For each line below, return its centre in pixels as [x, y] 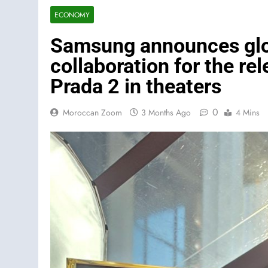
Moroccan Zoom [92, 113]
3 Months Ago [166, 113]
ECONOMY [72, 15]
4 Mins [248, 113]
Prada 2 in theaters [136, 86]
